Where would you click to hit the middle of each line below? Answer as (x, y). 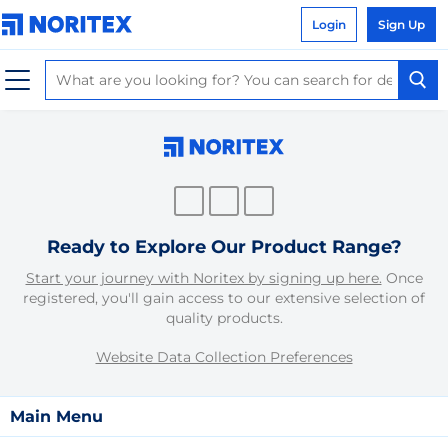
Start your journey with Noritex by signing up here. (203, 278)
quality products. (224, 318)
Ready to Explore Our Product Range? (224, 247)
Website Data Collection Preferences (224, 357)
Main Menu (56, 416)
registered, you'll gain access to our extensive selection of (224, 298)
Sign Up (401, 24)
